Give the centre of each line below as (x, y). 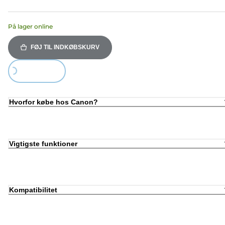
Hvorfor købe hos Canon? (53, 102)
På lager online (30, 26)
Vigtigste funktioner (43, 144)
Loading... (26, 71)
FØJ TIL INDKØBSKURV (65, 47)
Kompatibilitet (33, 190)
